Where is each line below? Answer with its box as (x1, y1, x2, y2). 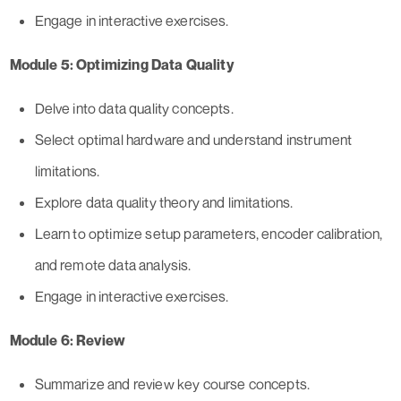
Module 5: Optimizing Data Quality (9, 55, 234, 74)
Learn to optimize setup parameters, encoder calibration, (34, 225, 383, 243)
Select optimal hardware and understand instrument (34, 131, 353, 149)
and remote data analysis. (34, 256, 192, 275)
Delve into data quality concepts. (34, 99, 234, 118)
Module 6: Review (9, 331, 126, 350)
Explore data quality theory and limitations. (34, 193, 294, 212)
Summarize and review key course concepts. (34, 375, 311, 394)
